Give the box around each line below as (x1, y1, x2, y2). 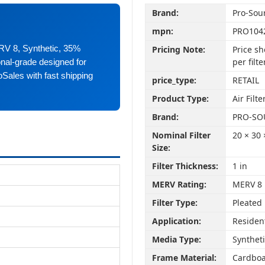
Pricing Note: (151, 44, 205, 56)
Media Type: (151, 234, 201, 245)
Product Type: (151, 93, 209, 105)
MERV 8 (232, 179, 262, 190)
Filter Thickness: (151, 160, 218, 172)
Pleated (232, 197, 262, 209)
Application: (151, 215, 201, 227)
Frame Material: (151, 252, 216, 264)
